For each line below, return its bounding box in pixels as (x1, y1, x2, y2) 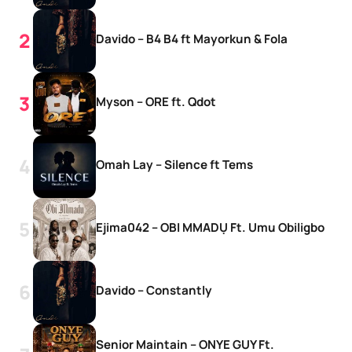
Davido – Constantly (96, 281, 212, 299)
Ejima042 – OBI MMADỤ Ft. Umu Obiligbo (96, 218, 324, 236)
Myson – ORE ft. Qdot (96, 93, 216, 110)
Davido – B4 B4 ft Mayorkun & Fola (96, 30, 288, 47)
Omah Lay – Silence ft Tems (96, 156, 253, 173)
